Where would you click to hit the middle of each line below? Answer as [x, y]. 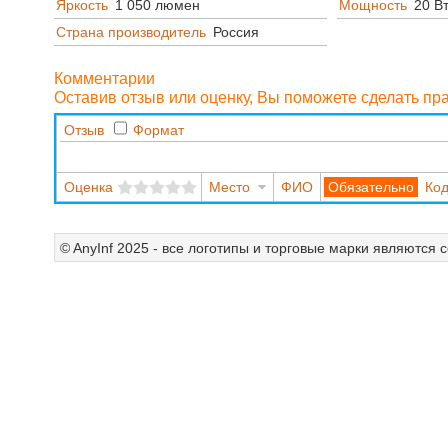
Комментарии [104, 78]
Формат [158, 129]
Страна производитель [130, 32]
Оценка [88, 186]
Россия [235, 32]
